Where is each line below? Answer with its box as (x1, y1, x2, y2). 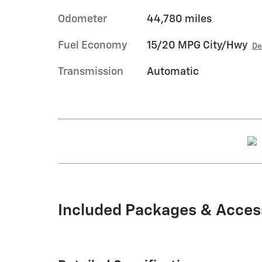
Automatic (146, 66, 199, 77)
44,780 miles (146, 13, 212, 25)
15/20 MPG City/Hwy (146, 40, 247, 51)
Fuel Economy (58, 40, 127, 51)
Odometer (58, 13, 107, 25)
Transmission (58, 66, 123, 77)
